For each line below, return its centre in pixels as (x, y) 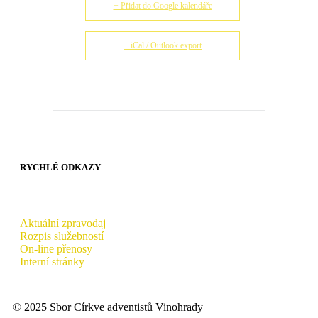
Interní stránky (52, 262)
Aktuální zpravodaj (63, 224)
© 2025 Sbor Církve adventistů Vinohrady (108, 307)
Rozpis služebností (62, 236)
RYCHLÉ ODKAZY (60, 168)
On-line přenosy (56, 249)
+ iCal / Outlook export (163, 45)
